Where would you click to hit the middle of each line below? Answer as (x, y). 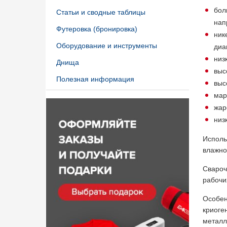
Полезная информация (95, 79)
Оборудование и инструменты (107, 46)
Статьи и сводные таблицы (101, 12)
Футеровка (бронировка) (97, 29)
